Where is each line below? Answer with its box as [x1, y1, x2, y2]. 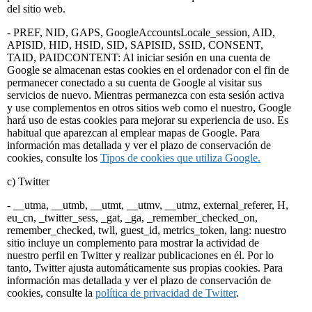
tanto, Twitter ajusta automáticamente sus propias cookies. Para [7, 261, 283, 274]
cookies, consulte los [7, 151, 100, 164]
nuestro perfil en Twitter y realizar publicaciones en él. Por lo [7, 249, 274, 261]
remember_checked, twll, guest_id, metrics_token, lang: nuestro [7, 224, 286, 236]
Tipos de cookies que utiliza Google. [100, 151, 260, 164]
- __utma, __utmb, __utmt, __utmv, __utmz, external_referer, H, [7, 198, 288, 211]
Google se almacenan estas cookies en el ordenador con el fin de [7, 63, 289, 76]
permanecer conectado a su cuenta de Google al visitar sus [7, 76, 262, 88]
